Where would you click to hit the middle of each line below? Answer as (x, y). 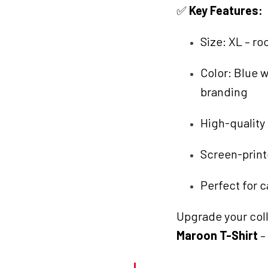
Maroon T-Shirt (217, 235)
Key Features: (226, 10)
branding (224, 92)
